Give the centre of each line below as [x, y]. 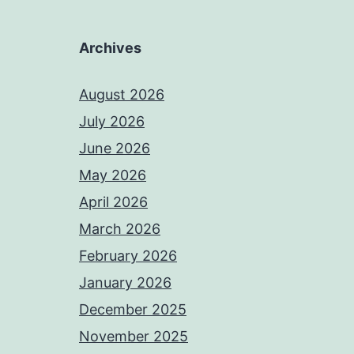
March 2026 [120, 229]
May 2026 [113, 175]
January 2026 [125, 283]
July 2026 [112, 122]
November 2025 [134, 337]
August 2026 [122, 95]
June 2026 [115, 149]
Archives [110, 48]
